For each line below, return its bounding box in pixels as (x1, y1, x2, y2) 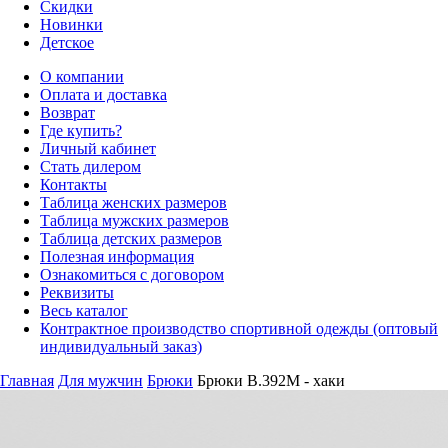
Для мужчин (58, 372, 143, 390)
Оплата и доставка (40, 86, 167, 104)
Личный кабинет (40, 140, 156, 158)
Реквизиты (40, 284, 114, 302)
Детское (40, 34, 94, 52)
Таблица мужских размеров (40, 212, 229, 230)
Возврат (40, 104, 95, 122)
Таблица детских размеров (40, 230, 222, 248)
